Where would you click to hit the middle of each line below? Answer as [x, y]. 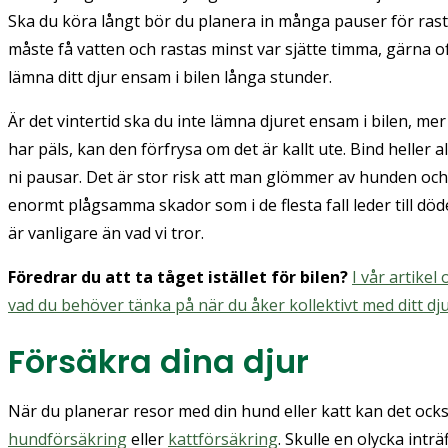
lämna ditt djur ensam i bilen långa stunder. [172, 76]
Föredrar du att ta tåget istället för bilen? [178, 276]
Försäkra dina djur [158, 361]
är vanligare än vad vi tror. [106, 232]
